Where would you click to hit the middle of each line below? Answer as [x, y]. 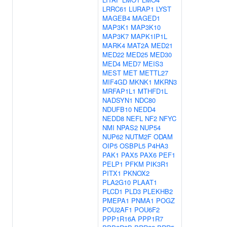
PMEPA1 [116, 200]
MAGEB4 [116, 18]
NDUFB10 [117, 109]
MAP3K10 [146, 27]
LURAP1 [141, 9]
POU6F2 [147, 210]
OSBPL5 [133, 146]
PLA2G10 [117, 182]
